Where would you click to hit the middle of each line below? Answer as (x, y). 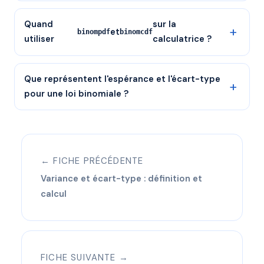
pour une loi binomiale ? (76, 94)
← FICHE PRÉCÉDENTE (92, 161)
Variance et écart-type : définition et (121, 179)
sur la (164, 24)
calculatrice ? (182, 39)
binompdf (93, 32)
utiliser (39, 39)
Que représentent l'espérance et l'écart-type (122, 79)
